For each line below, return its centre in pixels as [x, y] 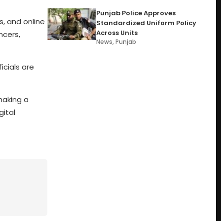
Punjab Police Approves [136, 13]
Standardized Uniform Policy [147, 23]
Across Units [117, 33]
